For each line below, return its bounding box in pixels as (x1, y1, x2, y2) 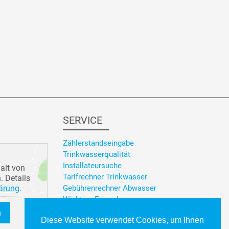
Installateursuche (62, 161, 122, 171)
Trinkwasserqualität (62, 150, 130, 159)
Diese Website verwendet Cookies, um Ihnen (41, 216, 204, 225)
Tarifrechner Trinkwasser (62, 172, 147, 182)
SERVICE (62, 113, 102, 126)
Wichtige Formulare (62, 195, 129, 204)
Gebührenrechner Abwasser (62, 184, 156, 193)
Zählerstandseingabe (62, 139, 134, 148)
